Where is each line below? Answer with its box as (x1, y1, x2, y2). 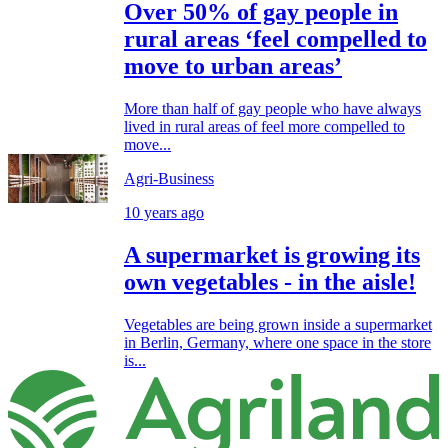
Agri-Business (124, 170, 214, 188)
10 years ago (124, 204, 204, 222)
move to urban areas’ (124, 53, 342, 80)
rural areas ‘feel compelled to (124, 26, 427, 53)
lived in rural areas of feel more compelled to (124, 118, 405, 136)
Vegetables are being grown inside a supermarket (124, 315, 432, 333)
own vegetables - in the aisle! (124, 269, 416, 296)
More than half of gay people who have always (124, 100, 421, 118)
